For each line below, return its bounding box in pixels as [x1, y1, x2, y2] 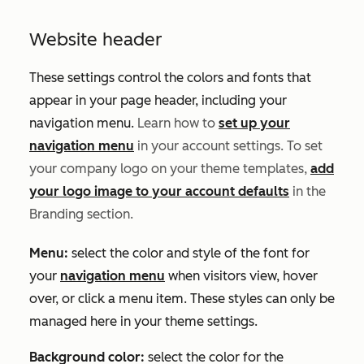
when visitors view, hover [165, 267, 318, 284]
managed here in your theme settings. [29, 313, 258, 329]
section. [84, 206, 133, 222]
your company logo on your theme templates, [29, 160, 310, 176]
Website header [29, 28, 162, 50]
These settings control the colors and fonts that [29, 69, 311, 85]
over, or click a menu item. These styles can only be [29, 290, 335, 306]
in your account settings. [134, 137, 287, 154]
